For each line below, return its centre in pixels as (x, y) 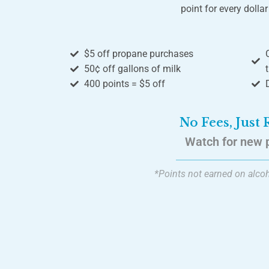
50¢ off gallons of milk (132, 69)
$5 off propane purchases (138, 54)
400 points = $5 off (124, 84)
